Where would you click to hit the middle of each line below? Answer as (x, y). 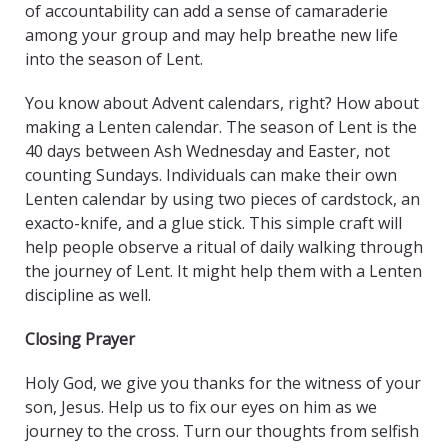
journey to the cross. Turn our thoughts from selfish (222, 431)
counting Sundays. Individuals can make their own (211, 175)
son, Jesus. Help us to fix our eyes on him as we (201, 407)
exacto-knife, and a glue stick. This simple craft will (213, 223)
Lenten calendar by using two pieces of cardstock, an (222, 199)
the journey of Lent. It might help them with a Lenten (223, 271)
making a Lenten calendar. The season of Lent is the (221, 127)
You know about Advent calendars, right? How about (222, 103)
